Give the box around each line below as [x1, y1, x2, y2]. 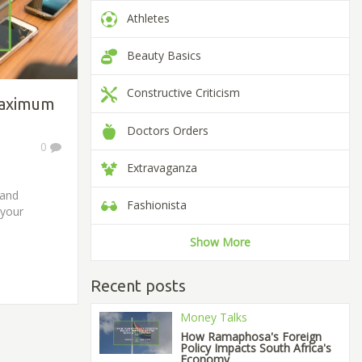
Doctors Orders [117, 122, 208, 138]
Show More [190, 234, 250, 250]
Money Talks [179, 309, 247, 326]
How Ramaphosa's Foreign [179, 329, 322, 345]
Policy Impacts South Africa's [179, 340, 331, 356]
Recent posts [90, 276, 186, 296]
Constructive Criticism [117, 85, 240, 101]
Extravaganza [117, 159, 197, 175]
